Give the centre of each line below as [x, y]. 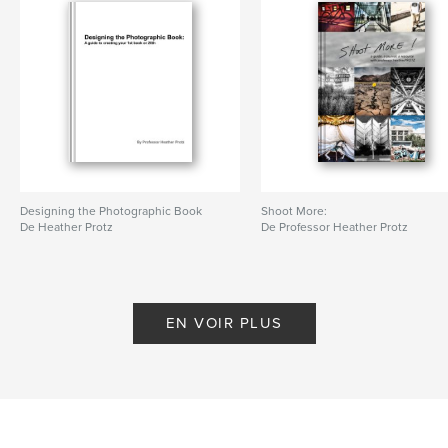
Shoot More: [294, 210]
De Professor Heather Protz [335, 226]
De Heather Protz [66, 226]
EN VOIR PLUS [224, 322]
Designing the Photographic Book [111, 210]
